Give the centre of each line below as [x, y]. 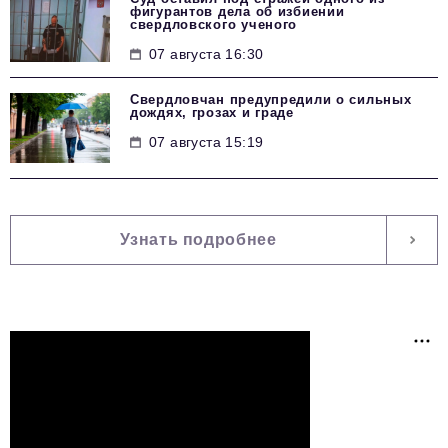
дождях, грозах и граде [212, 113]
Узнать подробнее [198, 240]
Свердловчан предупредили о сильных [271, 100]
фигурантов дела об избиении [237, 12]
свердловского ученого [214, 25]
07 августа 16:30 [206, 54]
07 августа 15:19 [206, 142]
